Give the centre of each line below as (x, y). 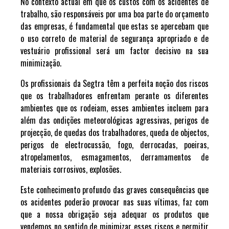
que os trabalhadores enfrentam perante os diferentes (114, 96)
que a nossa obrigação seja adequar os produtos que (114, 214)
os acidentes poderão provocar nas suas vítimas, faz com (114, 202)
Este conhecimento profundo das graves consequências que (114, 190)
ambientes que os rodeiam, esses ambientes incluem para (114, 108)
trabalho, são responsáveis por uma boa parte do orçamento (114, 14)
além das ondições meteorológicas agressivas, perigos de (114, 120)
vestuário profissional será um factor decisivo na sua (114, 51)
